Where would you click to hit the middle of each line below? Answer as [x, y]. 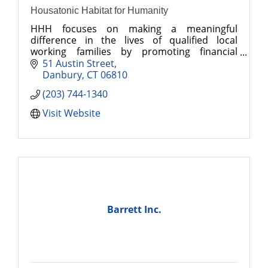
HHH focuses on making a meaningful [134, 28]
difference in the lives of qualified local [134, 40]
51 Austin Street [78, 63]
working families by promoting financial [134, 51]
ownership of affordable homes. [103, 74]
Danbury [62, 74]
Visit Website [71, 112]
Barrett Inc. [134, 210]
